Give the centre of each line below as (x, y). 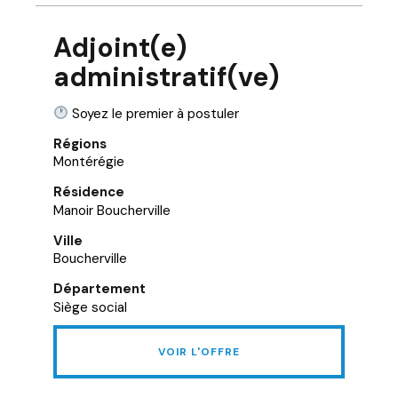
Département (99, 289)
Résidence (89, 192)
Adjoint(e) (120, 47)
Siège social (90, 307)
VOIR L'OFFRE (199, 351)
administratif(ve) (167, 76)
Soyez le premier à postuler (154, 113)
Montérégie (89, 162)
